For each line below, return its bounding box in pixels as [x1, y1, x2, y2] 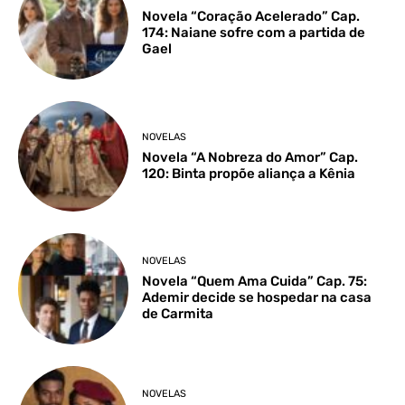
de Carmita [142, 306, 214, 323]
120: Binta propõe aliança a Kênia [142, 165, 356, 182]
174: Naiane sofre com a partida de [142, 24, 366, 42]
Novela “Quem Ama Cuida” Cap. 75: [142, 273, 368, 290]
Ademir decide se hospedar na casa [142, 289, 372, 306]
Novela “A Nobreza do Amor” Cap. [142, 148, 359, 165]
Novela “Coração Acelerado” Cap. [142, 8, 361, 25]
